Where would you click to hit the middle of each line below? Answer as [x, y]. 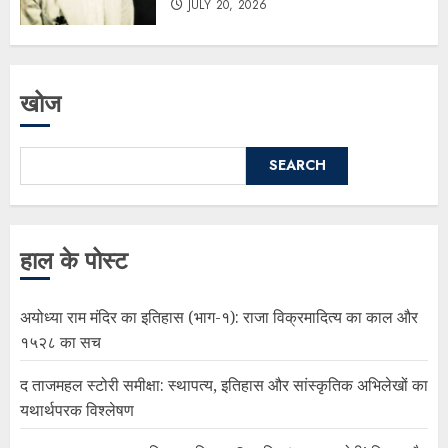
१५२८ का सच [60, 341]
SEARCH [297, 165]
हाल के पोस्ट [74, 260]
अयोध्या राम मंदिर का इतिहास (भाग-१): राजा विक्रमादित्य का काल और [219, 316]
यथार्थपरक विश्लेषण [77, 409]
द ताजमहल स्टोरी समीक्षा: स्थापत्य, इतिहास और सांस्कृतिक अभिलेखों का [224, 384]
